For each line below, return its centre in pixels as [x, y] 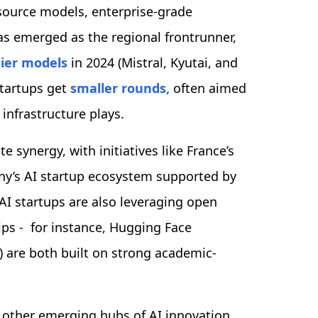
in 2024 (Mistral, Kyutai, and [153, 63]
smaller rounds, [120, 88]
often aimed [208, 88]
